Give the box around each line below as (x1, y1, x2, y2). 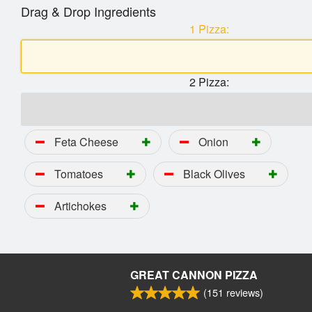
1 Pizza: (189, 21, 229, 38)
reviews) (224, 285, 263, 299)
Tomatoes (54, 166, 103, 182)
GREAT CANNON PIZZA (130, 267, 258, 283)
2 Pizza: (189, 74, 229, 91)
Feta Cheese (54, 134, 121, 150)
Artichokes (54, 198, 107, 214)
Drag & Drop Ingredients (21, 2, 156, 21)
